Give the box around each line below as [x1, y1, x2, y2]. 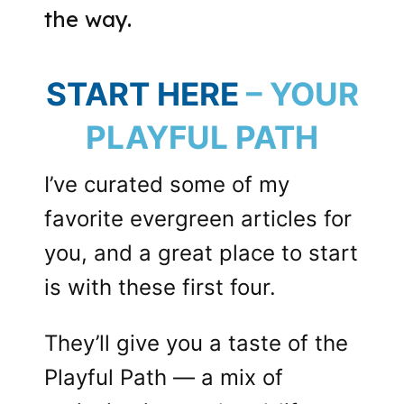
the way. [44, 5, 133, 33]
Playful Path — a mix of [44, 364, 284, 391]
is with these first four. [44, 274, 277, 301]
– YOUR [245, 75, 359, 114]
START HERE [45, 75, 239, 114]
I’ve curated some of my [44, 171, 290, 198]
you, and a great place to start [44, 240, 359, 267]
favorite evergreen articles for [44, 206, 353, 233]
